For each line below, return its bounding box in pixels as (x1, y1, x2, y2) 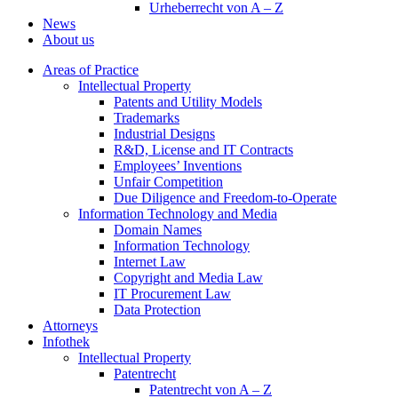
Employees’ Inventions (114, 158, 242, 173)
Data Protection (114, 302, 201, 317)
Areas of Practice (43, 62, 139, 77)
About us (43, 32, 94, 47)
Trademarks (114, 110, 179, 125)
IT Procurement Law (114, 286, 231, 301)
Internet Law (114, 254, 186, 269)
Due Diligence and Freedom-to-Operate (114, 190, 337, 205)
